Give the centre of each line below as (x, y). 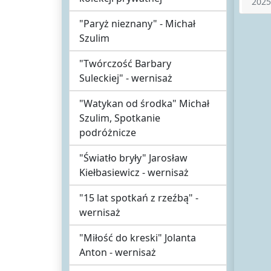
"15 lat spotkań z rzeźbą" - (139, 198)
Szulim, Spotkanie (120, 118)
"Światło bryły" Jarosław (133, 158)
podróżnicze (108, 132)
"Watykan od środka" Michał (144, 103)
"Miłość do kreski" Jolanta (138, 238)
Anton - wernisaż (118, 252)
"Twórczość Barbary (125, 64)
